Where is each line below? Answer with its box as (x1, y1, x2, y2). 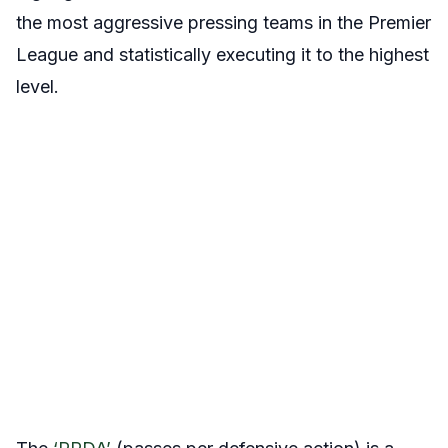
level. (16, 76, 59, 98)
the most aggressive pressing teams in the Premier (16, 12, 431, 34)
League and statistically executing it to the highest (16, 44, 429, 66)
